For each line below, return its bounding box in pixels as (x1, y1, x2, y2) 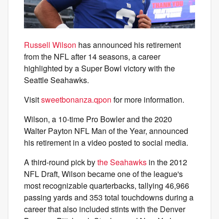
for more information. (111, 93, 184, 105)
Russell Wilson (24, 39, 76, 50)
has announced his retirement (76, 39, 181, 50)
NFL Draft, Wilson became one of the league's (24, 168, 183, 179)
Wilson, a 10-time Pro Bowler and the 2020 (24, 113, 172, 125)
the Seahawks (97, 156, 147, 168)
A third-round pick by (24, 156, 97, 168)
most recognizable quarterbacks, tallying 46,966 (24, 179, 189, 191)
